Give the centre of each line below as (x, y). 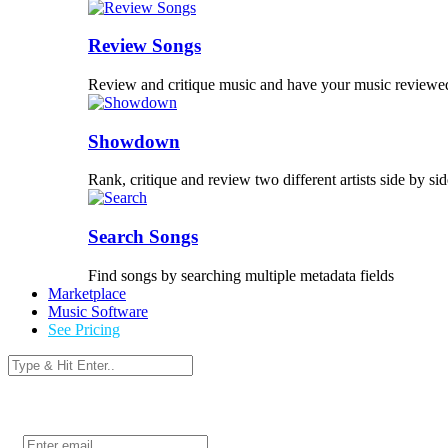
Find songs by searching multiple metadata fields (241, 275)
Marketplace (87, 293)
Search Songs (143, 237)
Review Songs (144, 46)
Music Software (98, 311)
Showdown (134, 141)
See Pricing (84, 329)
